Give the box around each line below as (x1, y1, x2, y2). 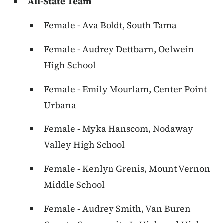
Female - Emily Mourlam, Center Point (44, 83, 207, 96)
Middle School (44, 178, 105, 191)
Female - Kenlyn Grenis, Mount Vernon (44, 162, 210, 175)
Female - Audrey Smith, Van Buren (44, 202, 191, 215)
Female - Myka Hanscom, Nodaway (44, 122, 193, 135)
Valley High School (44, 138, 125, 151)
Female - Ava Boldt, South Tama (44, 19, 177, 32)
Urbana (44, 99, 76, 111)
